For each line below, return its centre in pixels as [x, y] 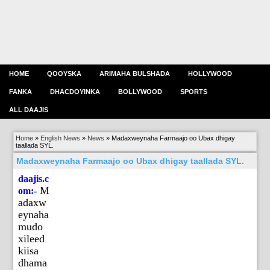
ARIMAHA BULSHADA [135, 74]
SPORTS [194, 92]
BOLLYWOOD [140, 92]
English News [61, 138]
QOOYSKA [64, 74]
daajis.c [34, 179]
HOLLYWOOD [210, 74]
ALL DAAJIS [29, 110]
